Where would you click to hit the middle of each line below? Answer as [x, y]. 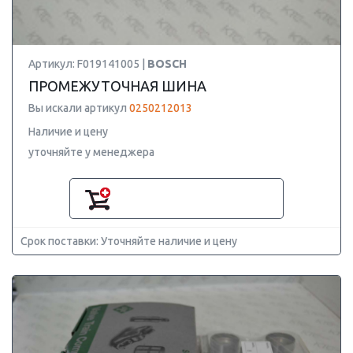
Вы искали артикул [79, 108]
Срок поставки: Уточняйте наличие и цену [129, 241]
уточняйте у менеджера [91, 152]
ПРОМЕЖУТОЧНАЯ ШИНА [117, 86]
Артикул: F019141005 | [88, 64]
